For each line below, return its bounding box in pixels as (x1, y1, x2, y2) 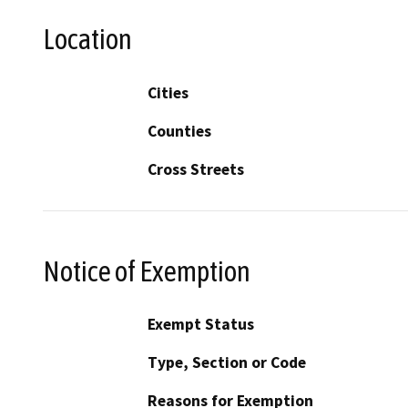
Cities (148, 82, 189, 103)
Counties (148, 120, 211, 141)
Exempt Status (148, 314, 254, 335)
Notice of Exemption (43, 254, 250, 288)
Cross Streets (148, 158, 244, 179)
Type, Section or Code (148, 352, 306, 373)
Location (43, 23, 132, 56)
